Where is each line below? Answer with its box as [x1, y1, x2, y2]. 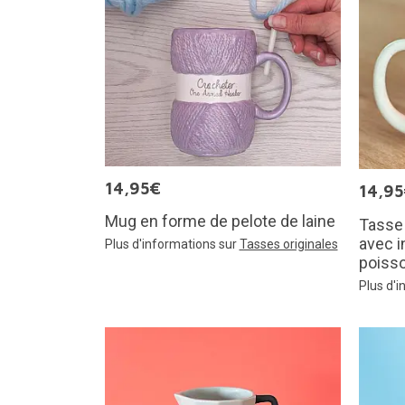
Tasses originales [239, 236, 338, 251]
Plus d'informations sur [104, 236, 240, 251]
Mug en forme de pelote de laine [104, 211, 335, 231]
